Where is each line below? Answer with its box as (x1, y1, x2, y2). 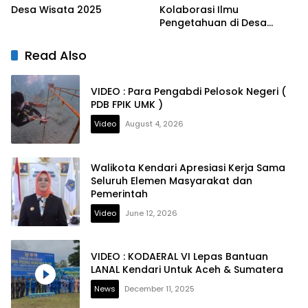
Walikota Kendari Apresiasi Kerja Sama (91, 160, 285, 175)
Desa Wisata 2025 (11, 3, 102, 17)
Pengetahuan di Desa (159, 16, 267, 30)
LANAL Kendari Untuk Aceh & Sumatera (91, 263, 283, 277)
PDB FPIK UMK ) (91, 98, 163, 112)
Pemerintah (91, 186, 148, 201)
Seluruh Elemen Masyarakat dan (91, 173, 252, 188)
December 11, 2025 (124, 283, 195, 295)
